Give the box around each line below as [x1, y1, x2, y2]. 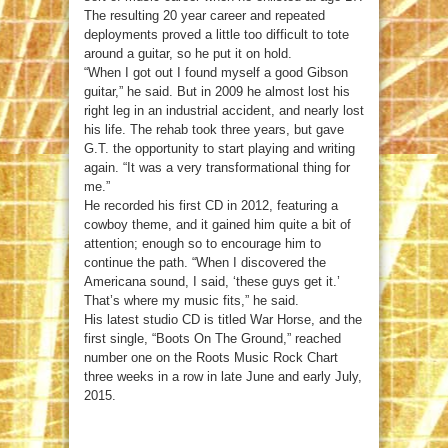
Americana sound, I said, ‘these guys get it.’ [84, 274, 340, 289]
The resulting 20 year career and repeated [84, 8, 325, 23]
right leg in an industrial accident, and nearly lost [84, 103, 364, 118]
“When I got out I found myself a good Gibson [84, 65, 348, 80]
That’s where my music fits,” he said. [84, 293, 299, 308]
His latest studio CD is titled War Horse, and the [84, 312, 362, 327]
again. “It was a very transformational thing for [84, 160, 350, 175]
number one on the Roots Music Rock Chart [84, 350, 338, 365]
